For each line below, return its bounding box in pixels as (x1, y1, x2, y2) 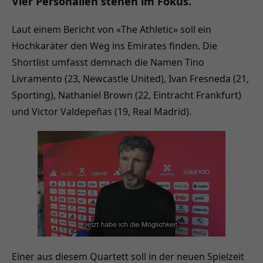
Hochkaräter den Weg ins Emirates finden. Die (12, 39, 217, 52)
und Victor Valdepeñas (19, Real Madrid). (12, 104, 191, 118)
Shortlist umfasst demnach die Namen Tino (12, 55, 204, 69)
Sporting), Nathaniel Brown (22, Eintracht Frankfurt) (12, 88, 241, 102)
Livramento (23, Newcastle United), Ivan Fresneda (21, (12, 72, 249, 85)
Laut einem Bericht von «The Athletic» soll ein (12, 22, 211, 36)
